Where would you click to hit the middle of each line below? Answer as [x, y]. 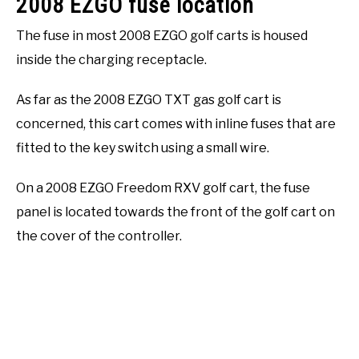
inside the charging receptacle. [111, 59]
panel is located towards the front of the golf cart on [175, 212]
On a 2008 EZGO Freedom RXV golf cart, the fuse [163, 188]
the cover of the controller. [99, 236]
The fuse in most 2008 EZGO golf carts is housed [162, 35]
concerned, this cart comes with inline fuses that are [176, 123]
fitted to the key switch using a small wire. [143, 147]
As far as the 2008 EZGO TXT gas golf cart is [149, 99]
